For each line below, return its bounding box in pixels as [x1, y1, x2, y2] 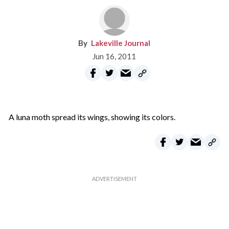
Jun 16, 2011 [93, 52, 136, 61]
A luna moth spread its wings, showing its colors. [8, 112, 175, 122]
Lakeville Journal [91, 38, 151, 48]
